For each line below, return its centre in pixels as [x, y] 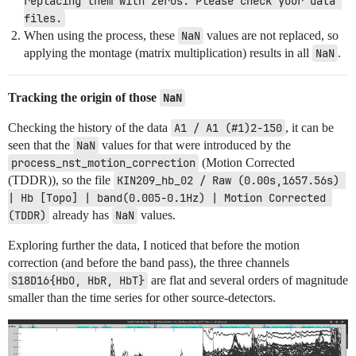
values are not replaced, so [271, 35]
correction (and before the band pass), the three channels [149, 262]
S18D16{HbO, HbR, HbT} [78, 280]
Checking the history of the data [89, 127]
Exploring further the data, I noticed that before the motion [154, 245]
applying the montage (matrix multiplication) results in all [168, 52]
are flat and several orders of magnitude [248, 280]
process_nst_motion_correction [103, 163]
